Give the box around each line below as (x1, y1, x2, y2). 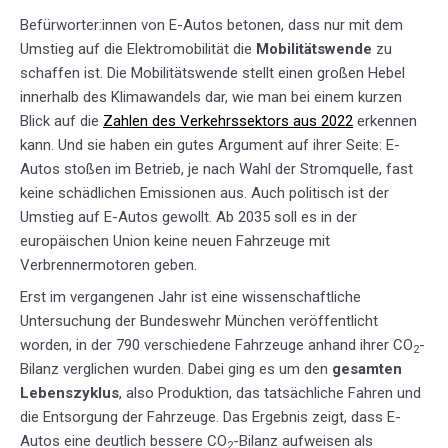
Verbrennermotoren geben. (20, 256, 197, 275)
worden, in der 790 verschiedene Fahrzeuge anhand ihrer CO (20, 336, 413, 355)
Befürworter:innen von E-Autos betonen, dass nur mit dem (20, 16, 403, 35)
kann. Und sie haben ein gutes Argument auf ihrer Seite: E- (20, 136, 400, 155)
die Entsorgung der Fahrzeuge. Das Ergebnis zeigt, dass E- (20, 408, 401, 427)
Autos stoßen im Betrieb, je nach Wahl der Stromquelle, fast (20, 160, 413, 179)
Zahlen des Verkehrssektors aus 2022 (103, 112, 353, 131)
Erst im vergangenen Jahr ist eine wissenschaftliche (20, 288, 361, 307)
